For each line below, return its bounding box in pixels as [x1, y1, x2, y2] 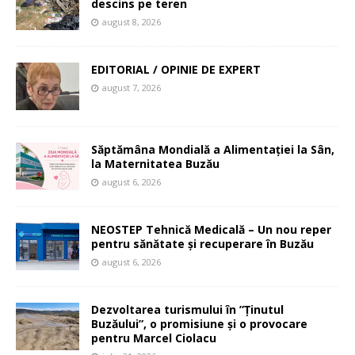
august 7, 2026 [102, 81, 161, 94]
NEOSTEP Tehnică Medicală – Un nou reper [91, 221, 331, 237]
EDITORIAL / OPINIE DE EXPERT [91, 61, 264, 77]
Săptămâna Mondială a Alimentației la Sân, [91, 141, 334, 157]
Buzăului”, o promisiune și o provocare [91, 315, 307, 331]
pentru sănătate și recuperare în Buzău [91, 235, 314, 251]
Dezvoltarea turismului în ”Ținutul [91, 301, 284, 317]
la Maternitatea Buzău [91, 155, 219, 171]
